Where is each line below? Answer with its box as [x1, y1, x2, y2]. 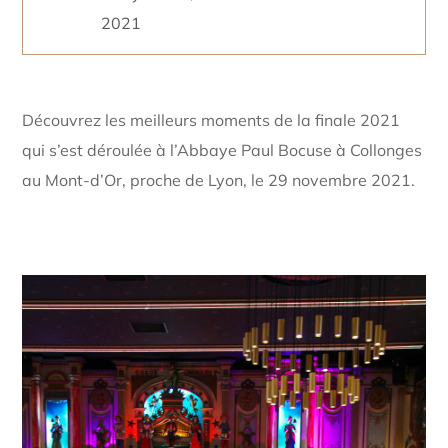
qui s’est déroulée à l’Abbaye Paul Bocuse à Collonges [22, 140, 423, 160]
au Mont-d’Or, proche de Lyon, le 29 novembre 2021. [22, 170, 416, 190]
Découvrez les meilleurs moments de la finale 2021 [22, 110, 401, 130]
